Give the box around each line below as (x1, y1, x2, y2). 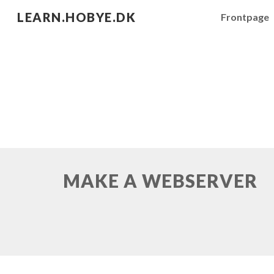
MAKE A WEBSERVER (62, 170, 257, 191)
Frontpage (221, 11, 269, 23)
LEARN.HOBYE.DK (17, 10, 136, 24)
